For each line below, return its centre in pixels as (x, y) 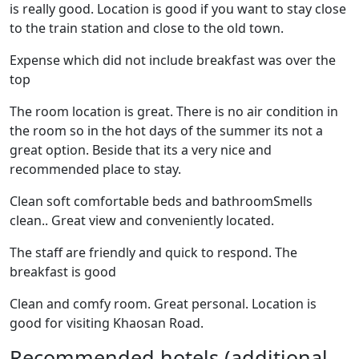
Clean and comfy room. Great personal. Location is (163, 304)
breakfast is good (63, 272)
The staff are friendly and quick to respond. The (153, 252)
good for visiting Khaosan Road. (107, 323)
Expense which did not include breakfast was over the (173, 60)
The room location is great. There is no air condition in (174, 111)
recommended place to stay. (95, 169)
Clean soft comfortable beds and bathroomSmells (161, 201)
